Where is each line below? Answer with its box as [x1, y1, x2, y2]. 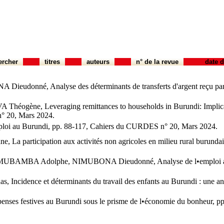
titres [44, 58, 60, 65]
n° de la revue [135, 58, 178, 65]
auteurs [86, 58, 109, 65]
